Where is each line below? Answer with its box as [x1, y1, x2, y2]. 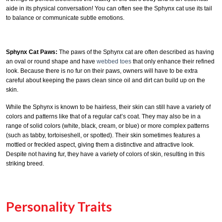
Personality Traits [6, 198, 112, 215]
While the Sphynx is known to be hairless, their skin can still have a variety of [6, 103, 211, 111]
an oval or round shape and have [6, 58, 97, 65]
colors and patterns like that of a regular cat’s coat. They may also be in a [6, 112, 201, 120]
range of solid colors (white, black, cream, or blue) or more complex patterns [6, 122, 209, 129]
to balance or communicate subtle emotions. [6, 14, 124, 21]
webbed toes [97, 58, 131, 65]
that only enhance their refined [131, 58, 215, 65]
